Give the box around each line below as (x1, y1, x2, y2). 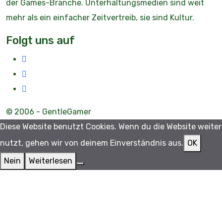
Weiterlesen (29, 156, 72, 166)
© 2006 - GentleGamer (6, 107, 91, 116)
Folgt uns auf (6, 34, 75, 47)
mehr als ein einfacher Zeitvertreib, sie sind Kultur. (6, 13, 194, 22)
